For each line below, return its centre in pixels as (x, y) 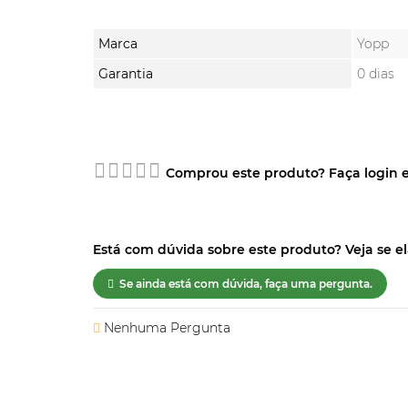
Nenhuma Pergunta (165, 328)
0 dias (376, 74)
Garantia (126, 74)
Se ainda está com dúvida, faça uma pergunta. (246, 284)
